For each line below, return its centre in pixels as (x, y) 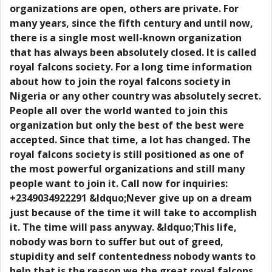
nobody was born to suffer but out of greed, (117, 242)
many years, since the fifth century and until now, (131, 23)
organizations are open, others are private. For (124, 8)
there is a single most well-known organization (126, 38)
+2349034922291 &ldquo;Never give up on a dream (131, 198)
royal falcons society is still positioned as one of (127, 154)
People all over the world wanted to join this (119, 110)
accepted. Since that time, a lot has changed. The (130, 140)
